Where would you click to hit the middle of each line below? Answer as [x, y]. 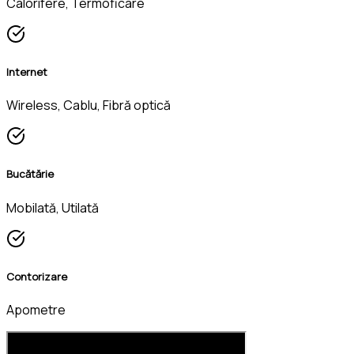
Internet [27, 72]
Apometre [36, 310]
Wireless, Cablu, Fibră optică [88, 105]
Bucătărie [30, 174]
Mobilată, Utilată [53, 207]
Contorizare [37, 276]
